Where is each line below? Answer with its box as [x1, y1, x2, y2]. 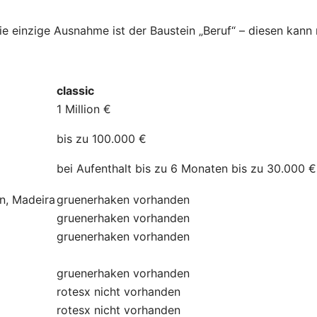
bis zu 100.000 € [57, 131, 146, 146]
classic [57, 83, 94, 98]
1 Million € [57, 101, 111, 116]
